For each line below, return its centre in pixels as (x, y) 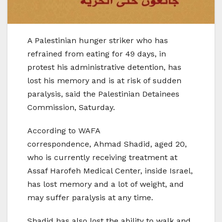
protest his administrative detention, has (104, 67)
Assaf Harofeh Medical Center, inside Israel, (110, 170)
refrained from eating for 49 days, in (97, 54)
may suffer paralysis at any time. (90, 197)
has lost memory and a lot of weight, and (106, 184)
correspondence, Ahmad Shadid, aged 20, (107, 144)
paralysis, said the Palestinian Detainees (103, 94)
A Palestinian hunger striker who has (98, 40)
